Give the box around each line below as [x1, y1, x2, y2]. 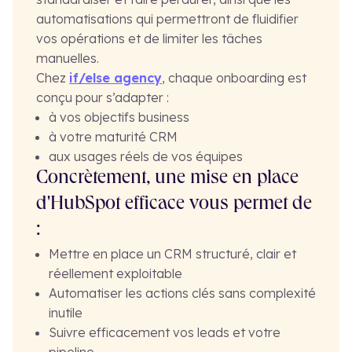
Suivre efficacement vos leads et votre [49, 324, 280, 340]
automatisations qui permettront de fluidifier [36, 10, 299, 27]
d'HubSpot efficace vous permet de [36, 195, 312, 215]
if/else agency [69, 69, 162, 86]
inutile [49, 304, 82, 321]
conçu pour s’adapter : [36, 89, 169, 105]
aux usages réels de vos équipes [49, 148, 243, 164]
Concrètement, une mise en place [36, 169, 299, 189]
